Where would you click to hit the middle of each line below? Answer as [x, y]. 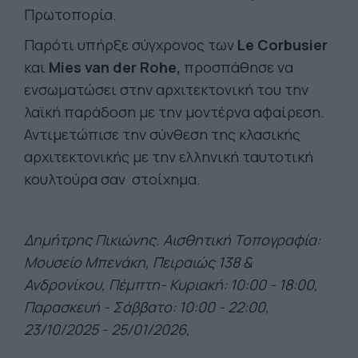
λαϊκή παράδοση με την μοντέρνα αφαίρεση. [174, 111]
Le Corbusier [282, 44]
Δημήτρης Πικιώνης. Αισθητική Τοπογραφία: [172, 239]
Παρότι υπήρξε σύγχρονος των [131, 44]
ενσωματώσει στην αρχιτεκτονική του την [166, 89]
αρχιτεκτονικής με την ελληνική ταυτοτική [169, 156]
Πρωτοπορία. [70, 14]
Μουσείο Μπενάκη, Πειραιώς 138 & [138, 262]
